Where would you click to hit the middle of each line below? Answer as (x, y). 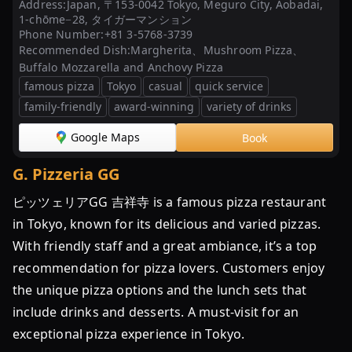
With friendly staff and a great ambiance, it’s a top (165, 246)
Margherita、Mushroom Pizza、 (217, 50)
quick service (229, 86)
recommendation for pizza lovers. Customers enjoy (169, 268)
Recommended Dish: (75, 50)
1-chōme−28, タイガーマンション (106, 19)
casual (165, 86)
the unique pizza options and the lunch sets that (160, 290)
